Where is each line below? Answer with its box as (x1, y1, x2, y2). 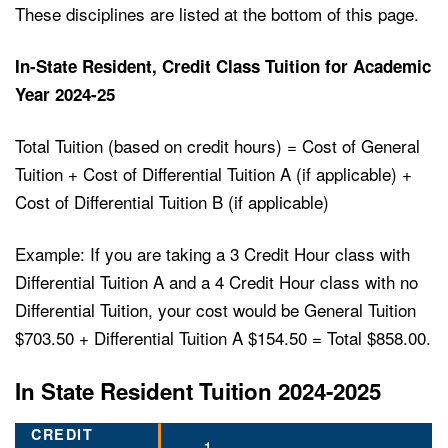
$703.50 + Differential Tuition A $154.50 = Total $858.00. (15, 325, 431, 351)
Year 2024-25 (15, 82, 115, 107)
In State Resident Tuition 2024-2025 (15, 375, 381, 408)
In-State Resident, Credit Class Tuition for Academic (15, 54, 431, 79)
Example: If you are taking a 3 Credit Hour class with (15, 241, 410, 267)
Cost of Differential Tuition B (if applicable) (15, 189, 334, 215)
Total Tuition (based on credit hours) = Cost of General (15, 133, 420, 159)
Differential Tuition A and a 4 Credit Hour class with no (15, 269, 418, 295)
